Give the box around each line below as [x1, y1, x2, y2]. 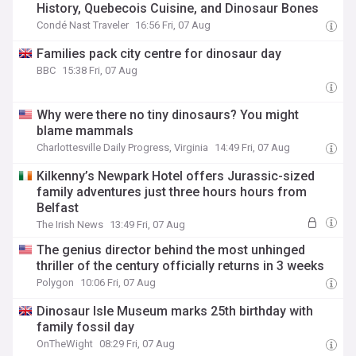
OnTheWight [37, 338, 94, 350]
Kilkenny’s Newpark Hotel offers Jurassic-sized [37, 168, 315, 184]
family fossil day [37, 319, 135, 335]
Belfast [37, 200, 79, 215]
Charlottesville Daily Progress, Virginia [37, 141, 209, 153]
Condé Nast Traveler [37, 19, 130, 31]
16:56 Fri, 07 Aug [135, 19, 211, 31]
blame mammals [37, 123, 134, 138]
